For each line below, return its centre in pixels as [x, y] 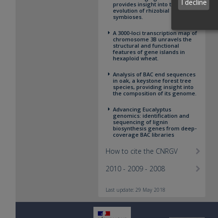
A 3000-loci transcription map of [155, 33]
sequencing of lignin [140, 122]
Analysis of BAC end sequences [154, 74]
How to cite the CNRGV [142, 151]
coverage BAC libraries [144, 135]
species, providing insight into [153, 87]
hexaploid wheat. [136, 58]
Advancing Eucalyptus [142, 109]
